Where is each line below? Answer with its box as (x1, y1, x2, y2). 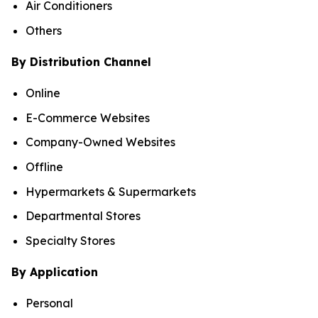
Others (26, 23, 62, 38)
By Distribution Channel (11, 54, 151, 69)
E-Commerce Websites (26, 110, 150, 125)
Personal (26, 295, 73, 310)
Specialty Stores (26, 233, 115, 248)
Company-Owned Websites (26, 135, 175, 150)
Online (26, 85, 60, 100)
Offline (26, 159, 63, 174)
